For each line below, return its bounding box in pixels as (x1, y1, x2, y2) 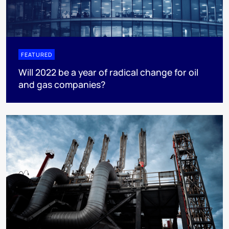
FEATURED (21, 50, 52, 58)
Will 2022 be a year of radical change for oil (18, 65, 198, 78)
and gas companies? (18, 78, 105, 90)
